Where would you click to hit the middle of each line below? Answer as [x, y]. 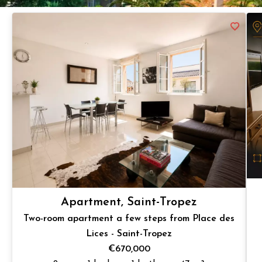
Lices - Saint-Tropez [129, 234]
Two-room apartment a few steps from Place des [129, 219]
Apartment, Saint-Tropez [129, 203]
